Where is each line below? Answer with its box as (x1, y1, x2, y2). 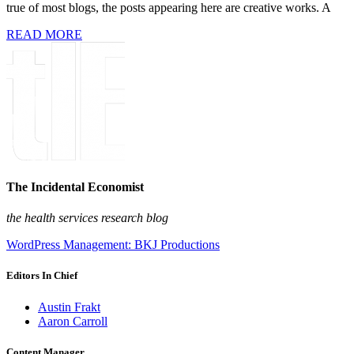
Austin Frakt (38, 299, 100, 314)
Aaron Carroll (38, 314, 107, 328)
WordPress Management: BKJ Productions (6, 238, 220, 252)
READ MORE (6, 27, 82, 41)
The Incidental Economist (6, 179, 144, 194)
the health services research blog (6, 211, 168, 225)
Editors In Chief (6, 269, 77, 282)
